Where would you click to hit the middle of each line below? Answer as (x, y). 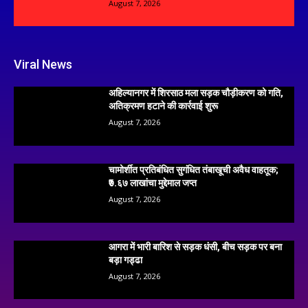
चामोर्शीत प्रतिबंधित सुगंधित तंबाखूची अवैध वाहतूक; (194, 170)
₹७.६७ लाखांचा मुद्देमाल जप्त (153, 183)
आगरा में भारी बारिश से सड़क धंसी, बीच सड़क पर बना (196, 246)
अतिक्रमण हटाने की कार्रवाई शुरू (164, 106)
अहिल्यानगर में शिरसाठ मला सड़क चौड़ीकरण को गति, (196, 93)
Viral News (43, 65)
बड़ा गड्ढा (126, 260)
